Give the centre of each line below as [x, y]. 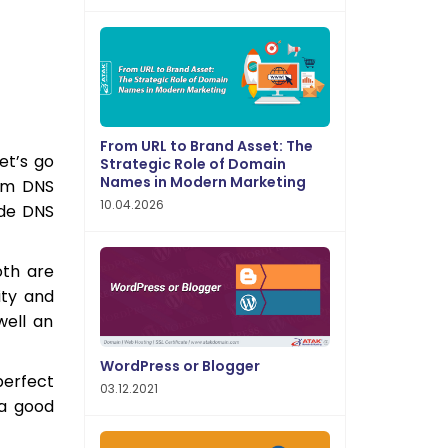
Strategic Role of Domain [192, 164]
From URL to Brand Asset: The [206, 146]
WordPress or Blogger [179, 366]
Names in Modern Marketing [202, 182]
